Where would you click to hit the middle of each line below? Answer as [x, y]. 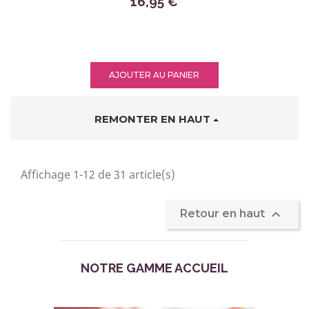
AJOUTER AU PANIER [154, 75]
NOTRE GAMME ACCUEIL [154, 268]
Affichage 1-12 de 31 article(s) [98, 175]
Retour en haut [224, 214]
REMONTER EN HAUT [152, 119]
